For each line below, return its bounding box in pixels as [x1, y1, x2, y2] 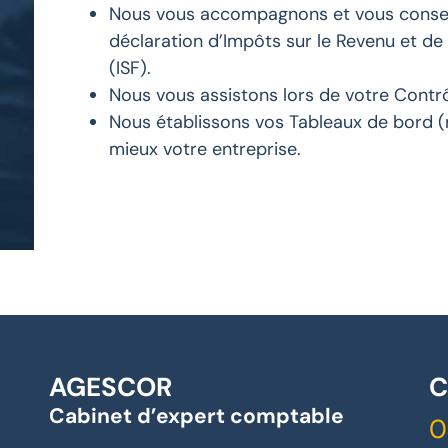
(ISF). [108, 56, 151, 81]
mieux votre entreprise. [108, 137, 301, 162]
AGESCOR [48, 370, 172, 405]
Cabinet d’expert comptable [48, 402, 344, 431]
